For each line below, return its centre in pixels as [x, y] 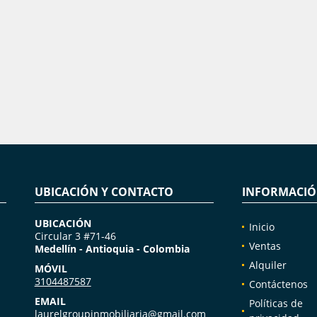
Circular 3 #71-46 [75, 236]
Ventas [265, 246]
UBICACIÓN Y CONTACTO [104, 192]
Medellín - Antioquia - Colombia [112, 249]
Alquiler [267, 265]
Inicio [261, 227]
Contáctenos [278, 284]
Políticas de [276, 303]
